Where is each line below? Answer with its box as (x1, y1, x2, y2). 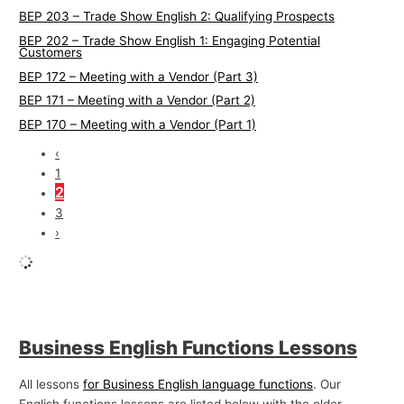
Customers (19, 44, 83, 60)
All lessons (19, 377, 84, 392)
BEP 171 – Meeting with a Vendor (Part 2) (19, 93, 256, 108)
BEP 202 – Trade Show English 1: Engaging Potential (19, 32, 321, 48)
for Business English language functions (83, 377, 314, 392)
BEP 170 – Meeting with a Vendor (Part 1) (19, 116, 257, 132)
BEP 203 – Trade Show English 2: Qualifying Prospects (19, 9, 335, 24)
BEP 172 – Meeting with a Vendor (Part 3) (19, 69, 259, 84)
